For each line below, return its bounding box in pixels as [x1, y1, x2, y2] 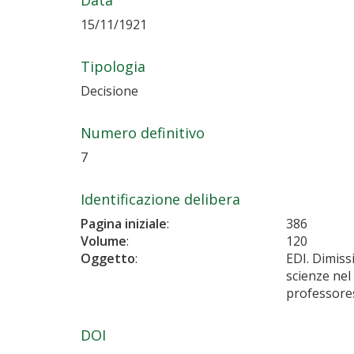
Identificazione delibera [81, 189, 240, 209]
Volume [81, 232, 126, 250]
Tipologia [81, 56, 145, 76]
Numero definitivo [81, 122, 205, 142]
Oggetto [81, 249, 135, 267]
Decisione [81, 81, 138, 100]
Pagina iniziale [81, 214, 167, 232]
